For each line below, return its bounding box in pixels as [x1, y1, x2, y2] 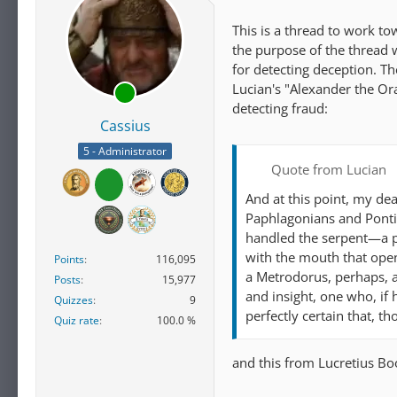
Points [54, 252, 84, 268]
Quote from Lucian [271, 160, 386, 178]
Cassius [99, 116, 151, 136]
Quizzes [54, 292, 93, 308]
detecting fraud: [232, 99, 328, 117]
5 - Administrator [83, 144, 167, 160]
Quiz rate [54, 313, 99, 329]
